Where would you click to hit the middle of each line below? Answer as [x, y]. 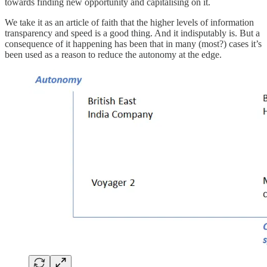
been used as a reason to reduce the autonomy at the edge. [113, 54]
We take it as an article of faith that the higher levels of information [129, 22]
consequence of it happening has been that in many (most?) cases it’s [133, 44]
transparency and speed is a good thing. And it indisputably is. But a [132, 33]
